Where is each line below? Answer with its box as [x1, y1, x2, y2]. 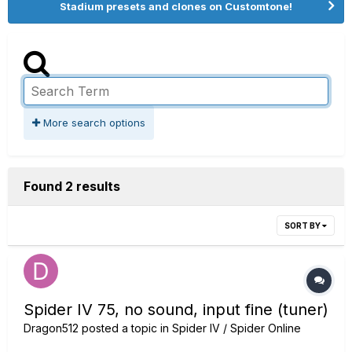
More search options [40, 116, 145, 129]
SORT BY [284, 221, 322, 230]
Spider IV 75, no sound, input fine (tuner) [24, 300, 328, 319]
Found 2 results [24, 178, 120, 194]
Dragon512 [24, 321, 79, 335]
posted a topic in [79, 321, 172, 335]
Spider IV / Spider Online [172, 321, 301, 335]
